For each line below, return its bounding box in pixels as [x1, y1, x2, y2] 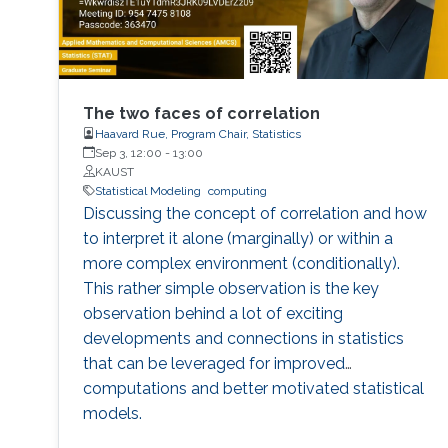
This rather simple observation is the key [82, 278, 379, 298]
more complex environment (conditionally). [82, 253, 400, 273]
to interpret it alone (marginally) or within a [82, 228, 393, 248]
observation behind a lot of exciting [82, 303, 343, 323]
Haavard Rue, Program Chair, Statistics [94, 126, 301, 141]
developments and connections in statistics [82, 328, 404, 348]
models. [82, 403, 142, 423]
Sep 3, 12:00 [94, 145, 162, 160]
